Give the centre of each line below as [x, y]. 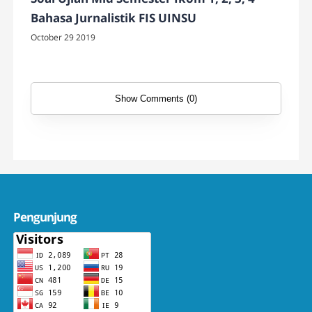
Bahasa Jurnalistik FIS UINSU [114, 17]
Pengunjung [45, 217]
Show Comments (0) [156, 98]
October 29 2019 [63, 37]
